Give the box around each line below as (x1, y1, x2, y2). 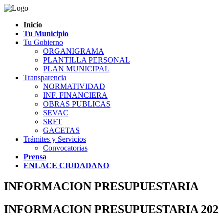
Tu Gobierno (23, 38, 63, 46)
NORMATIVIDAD (43, 82, 105, 90)
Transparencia (23, 73, 66, 82)
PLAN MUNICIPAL (43, 65, 109, 73)
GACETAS (43, 126, 80, 134)
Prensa (23, 153, 46, 161)
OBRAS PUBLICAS (43, 100, 110, 108)
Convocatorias (43, 144, 88, 152)
